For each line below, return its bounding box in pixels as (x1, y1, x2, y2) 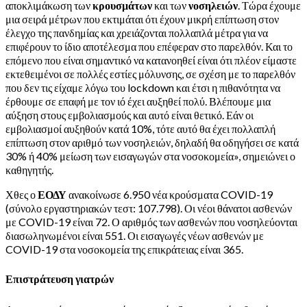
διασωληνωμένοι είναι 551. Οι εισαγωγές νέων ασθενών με (5, 229, 264, 242)
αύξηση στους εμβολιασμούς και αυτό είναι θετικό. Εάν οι (5, 108, 254, 121)
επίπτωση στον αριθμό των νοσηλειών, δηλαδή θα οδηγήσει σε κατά (5, 136, 299, 149)
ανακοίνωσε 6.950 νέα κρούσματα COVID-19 (66, 188, 273, 201)
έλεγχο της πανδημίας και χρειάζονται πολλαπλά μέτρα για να (5, 26, 268, 39)
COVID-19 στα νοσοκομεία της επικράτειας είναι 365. (5, 243, 243, 256)
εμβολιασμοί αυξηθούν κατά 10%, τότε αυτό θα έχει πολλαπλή (5, 122, 275, 135)
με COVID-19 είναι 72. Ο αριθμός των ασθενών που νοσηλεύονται (5, 215, 297, 228)
